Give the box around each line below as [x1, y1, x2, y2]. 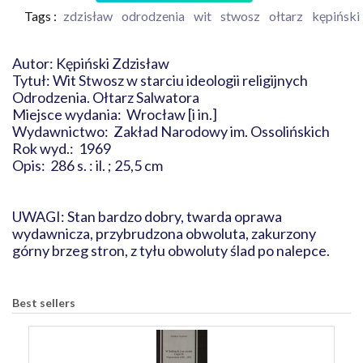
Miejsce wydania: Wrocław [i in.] [12, 105, 232, 123]
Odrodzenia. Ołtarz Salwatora [12, 88, 214, 106]
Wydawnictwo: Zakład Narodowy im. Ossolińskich [12, 122, 335, 140]
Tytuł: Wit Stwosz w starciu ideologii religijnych [12, 71, 308, 89]
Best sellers [12, 296, 75, 310]
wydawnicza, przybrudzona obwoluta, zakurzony [12, 224, 316, 242]
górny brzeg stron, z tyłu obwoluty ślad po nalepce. [12, 241, 330, 259]
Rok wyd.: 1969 [12, 139, 111, 157]
